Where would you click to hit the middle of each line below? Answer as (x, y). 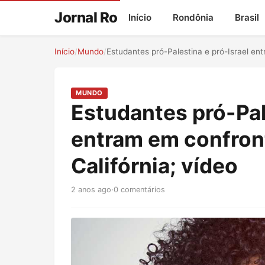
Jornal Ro (86, 17)
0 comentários (139, 190)
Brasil (247, 17)
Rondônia (193, 17)
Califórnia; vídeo (154, 166)
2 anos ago (91, 190)
